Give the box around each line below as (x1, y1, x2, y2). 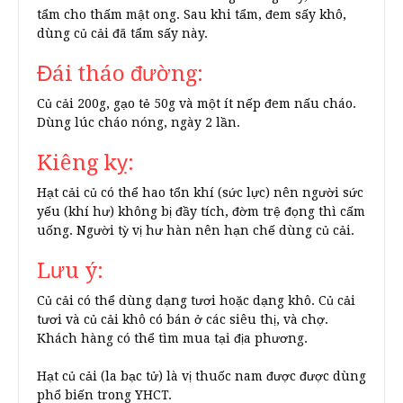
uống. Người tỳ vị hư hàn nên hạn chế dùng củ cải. (37, 223, 354, 237)
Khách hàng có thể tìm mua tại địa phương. (37, 331, 308, 345)
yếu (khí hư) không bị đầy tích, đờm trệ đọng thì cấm (37, 204, 365, 219)
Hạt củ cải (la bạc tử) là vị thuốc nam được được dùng (37, 369, 366, 383)
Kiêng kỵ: (37, 150, 134, 175)
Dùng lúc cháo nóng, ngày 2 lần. (37, 115, 240, 130)
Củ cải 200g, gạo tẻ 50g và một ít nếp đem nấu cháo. (37, 96, 356, 111)
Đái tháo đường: (37, 61, 203, 86)
